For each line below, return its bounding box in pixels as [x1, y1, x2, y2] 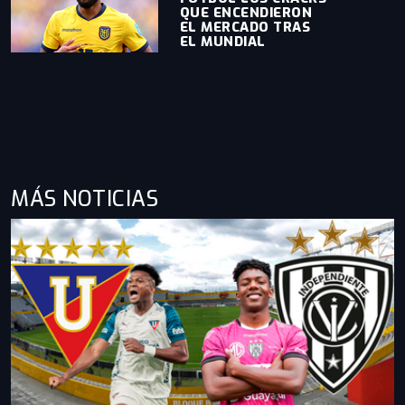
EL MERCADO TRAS [179, 18, 311, 36]
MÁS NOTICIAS [11, 184, 158, 213]
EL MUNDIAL [179, 33, 266, 51]
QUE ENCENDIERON [179, 4, 313, 22]
